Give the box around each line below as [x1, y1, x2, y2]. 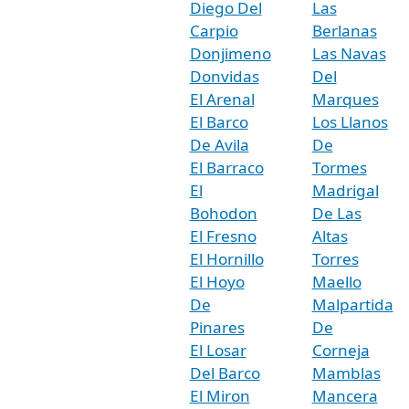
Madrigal [311, 179, 379, 201]
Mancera [311, 384, 378, 406]
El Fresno [189, 225, 257, 246]
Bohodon [189, 202, 257, 224]
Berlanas [311, 19, 377, 41]
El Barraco [189, 156, 264, 178]
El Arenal [189, 88, 255, 110]
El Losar [189, 339, 246, 361]
